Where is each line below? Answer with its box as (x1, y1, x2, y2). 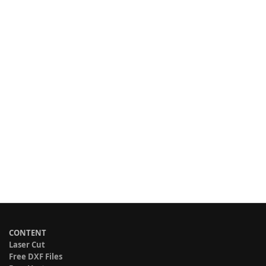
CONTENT (9, 227, 46, 238)
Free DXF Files (9, 251, 62, 262)
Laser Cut (9, 239, 45, 250)
